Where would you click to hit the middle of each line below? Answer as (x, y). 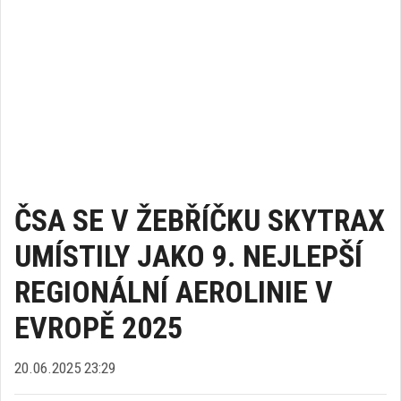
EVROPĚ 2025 (98, 328)
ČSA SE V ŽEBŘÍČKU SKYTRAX (200, 220)
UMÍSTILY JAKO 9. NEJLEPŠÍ (188, 256)
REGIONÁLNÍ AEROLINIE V (174, 292)
